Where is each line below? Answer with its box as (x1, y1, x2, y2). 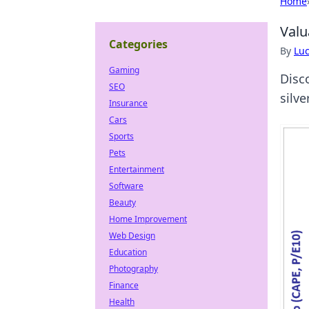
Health (109, 296, 134, 308)
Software (109, 180, 143, 192)
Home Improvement (109, 213, 187, 225)
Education (109, 246, 147, 258)
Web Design (109, 230, 155, 241)
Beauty (109, 197, 136, 208)
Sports (109, 130, 134, 142)
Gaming (109, 64, 139, 76)
